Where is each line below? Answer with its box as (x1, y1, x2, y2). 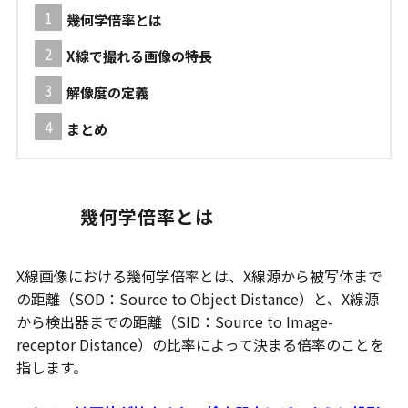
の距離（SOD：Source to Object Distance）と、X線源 (15, 288, 379, 311)
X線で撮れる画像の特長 (66, 46, 212, 66)
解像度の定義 (66, 82, 148, 103)
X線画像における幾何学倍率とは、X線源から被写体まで (15, 265, 382, 288)
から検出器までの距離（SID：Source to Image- (15, 311, 333, 333)
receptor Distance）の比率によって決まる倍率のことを (15, 333, 384, 356)
